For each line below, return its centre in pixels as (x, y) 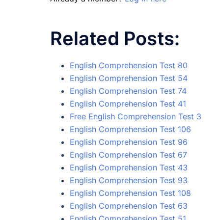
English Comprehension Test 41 (128, 103)
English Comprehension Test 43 (129, 167)
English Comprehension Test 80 (129, 65)
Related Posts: (115, 38)
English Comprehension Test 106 (130, 129)
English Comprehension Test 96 (129, 142)
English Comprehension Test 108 (130, 193)
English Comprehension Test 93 (129, 180)
